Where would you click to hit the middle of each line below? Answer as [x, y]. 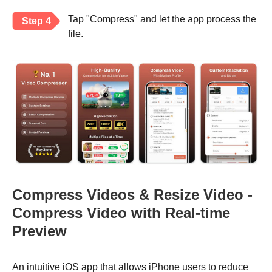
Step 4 [36, 21]
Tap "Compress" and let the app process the [162, 19]
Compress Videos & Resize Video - [132, 195]
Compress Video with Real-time [121, 213]
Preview [39, 231]
